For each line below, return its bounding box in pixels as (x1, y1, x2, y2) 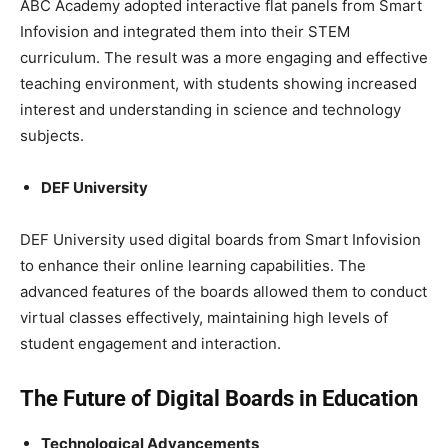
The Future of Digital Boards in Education (20, 385, 418, 411)
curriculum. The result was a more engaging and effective (20, 47, 428, 67)
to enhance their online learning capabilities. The (20, 255, 366, 275)
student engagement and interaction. (20, 333, 281, 353)
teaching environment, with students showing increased (20, 73, 417, 93)
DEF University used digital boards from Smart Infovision (20, 229, 421, 249)
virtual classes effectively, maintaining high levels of (20, 307, 388, 327)
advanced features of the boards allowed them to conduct (20, 281, 427, 301)
